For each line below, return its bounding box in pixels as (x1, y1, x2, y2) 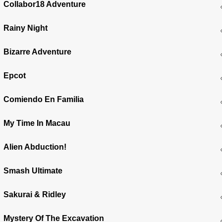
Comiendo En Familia (3, 95, 84, 104)
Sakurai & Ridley (3, 190, 66, 199)
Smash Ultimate (3, 166, 63, 175)
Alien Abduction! (3, 142, 67, 151)
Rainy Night (3, 23, 48, 32)
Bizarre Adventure (3, 47, 72, 56)
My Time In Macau (3, 118, 71, 127)
